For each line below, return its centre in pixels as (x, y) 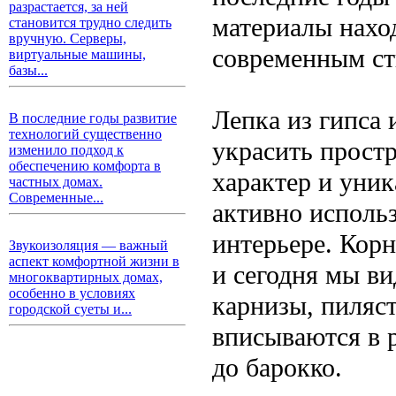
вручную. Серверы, (68, 38)
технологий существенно (85, 134)
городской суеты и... (70, 309)
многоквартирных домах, (86, 277)
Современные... (56, 198)
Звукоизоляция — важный (88, 245)
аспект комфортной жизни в (94, 261)
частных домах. (56, 182)
